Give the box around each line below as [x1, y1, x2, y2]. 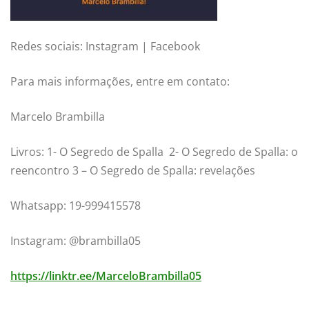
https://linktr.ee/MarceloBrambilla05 [10, 268, 201, 284]
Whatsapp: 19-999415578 [10, 198, 141, 214]
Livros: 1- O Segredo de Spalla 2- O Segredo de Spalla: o [10, 144, 298, 160]
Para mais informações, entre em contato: [10, 74, 230, 90]
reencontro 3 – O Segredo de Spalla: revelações [10, 163, 255, 179]
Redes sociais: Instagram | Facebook [10, 39, 200, 54]
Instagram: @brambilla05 [10, 233, 141, 249]
